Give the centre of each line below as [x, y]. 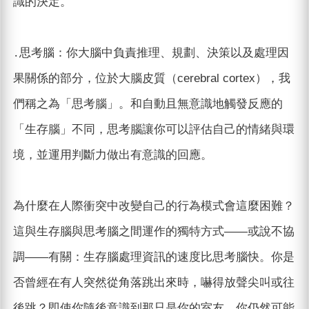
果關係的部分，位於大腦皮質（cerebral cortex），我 [151, 79]
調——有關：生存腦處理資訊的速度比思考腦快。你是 [153, 257]
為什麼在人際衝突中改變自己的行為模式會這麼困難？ [153, 206]
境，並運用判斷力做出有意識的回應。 [112, 155]
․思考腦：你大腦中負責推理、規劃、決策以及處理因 [151, 53]
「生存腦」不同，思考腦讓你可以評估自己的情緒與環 [153, 130]
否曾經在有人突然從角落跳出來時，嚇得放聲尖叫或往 [153, 283]
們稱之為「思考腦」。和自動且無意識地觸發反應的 [148, 104]
